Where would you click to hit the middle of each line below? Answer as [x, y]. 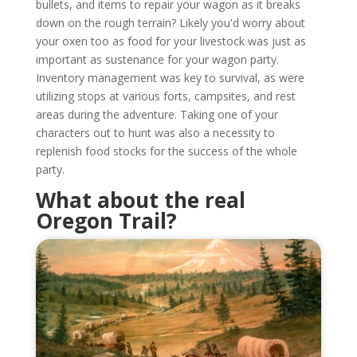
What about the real [140, 200]
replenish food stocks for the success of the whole [166, 151]
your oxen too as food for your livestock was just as [171, 41]
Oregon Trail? [106, 221]
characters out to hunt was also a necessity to [155, 133]
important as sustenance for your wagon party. [157, 60]
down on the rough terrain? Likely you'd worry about [170, 23]
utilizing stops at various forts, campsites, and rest [165, 96]
